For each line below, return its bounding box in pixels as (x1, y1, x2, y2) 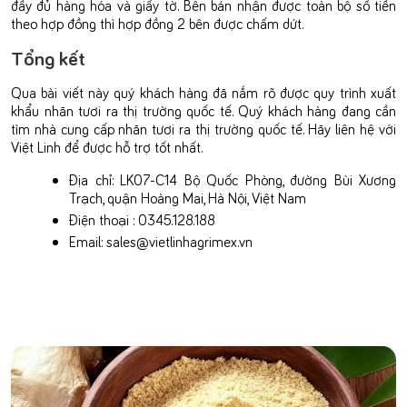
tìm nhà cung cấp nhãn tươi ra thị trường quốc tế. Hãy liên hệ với (11, 118, 396, 137)
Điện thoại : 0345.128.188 (69, 209, 215, 228)
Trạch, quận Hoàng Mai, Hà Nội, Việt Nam (69, 187, 306, 206)
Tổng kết (11, 44, 85, 70)
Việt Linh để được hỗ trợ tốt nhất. (11, 136, 207, 155)
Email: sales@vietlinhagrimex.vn (69, 231, 253, 250)
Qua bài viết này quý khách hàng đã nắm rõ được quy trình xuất (11, 82, 396, 101)
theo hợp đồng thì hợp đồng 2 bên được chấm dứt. (11, 13, 308, 32)
